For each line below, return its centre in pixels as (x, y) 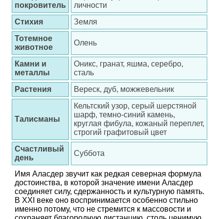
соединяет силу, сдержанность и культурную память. (109, 191)
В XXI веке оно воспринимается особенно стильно (106, 200)
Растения (33, 89)
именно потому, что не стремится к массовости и (103, 209)
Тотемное (33, 38)
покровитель (40, 5)
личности (90, 5)
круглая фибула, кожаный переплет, (139, 123)
